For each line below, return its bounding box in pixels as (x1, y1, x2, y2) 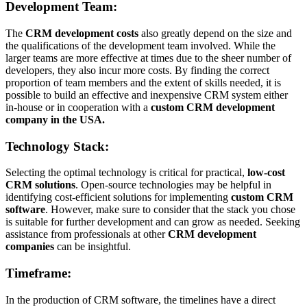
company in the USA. (5, 113, 105, 125)
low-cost (247, 167, 285, 179)
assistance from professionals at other (5, 228, 168, 241)
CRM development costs (25, 27, 138, 39)
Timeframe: (5, 265, 71, 280)
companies (5, 241, 54, 253)
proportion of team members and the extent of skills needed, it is (5, 76, 281, 88)
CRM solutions (5, 179, 75, 191)
